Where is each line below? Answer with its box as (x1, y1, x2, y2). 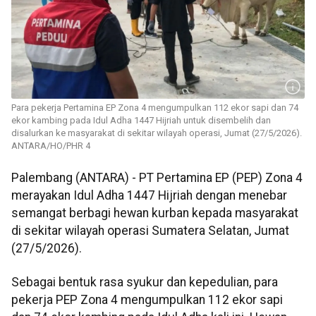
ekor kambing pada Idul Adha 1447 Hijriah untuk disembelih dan (11, 115, 271, 126)
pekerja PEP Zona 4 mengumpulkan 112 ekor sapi (11, 292, 283, 307)
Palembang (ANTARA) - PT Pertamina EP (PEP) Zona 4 (11, 171, 303, 186)
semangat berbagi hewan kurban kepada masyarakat (11, 206, 298, 221)
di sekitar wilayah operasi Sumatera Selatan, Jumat (11, 224, 289, 238)
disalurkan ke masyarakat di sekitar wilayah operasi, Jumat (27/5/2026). (11, 128, 302, 139)
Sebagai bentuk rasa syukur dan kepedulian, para (11, 274, 278, 289)
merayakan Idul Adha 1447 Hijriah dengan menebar (11, 188, 287, 203)
